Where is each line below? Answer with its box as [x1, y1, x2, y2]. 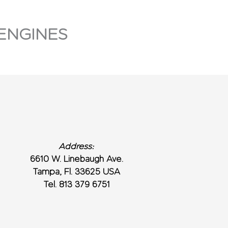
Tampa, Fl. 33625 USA [33, 167, 121, 177]
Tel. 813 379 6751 [43, 180, 110, 190]
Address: [59, 141, 95, 152]
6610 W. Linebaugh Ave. [30, 154, 123, 164]
